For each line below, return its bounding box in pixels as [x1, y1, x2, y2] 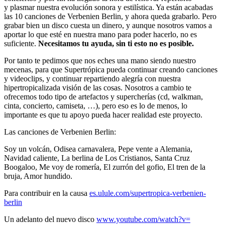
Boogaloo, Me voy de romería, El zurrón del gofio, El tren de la [4, 163, 205, 172]
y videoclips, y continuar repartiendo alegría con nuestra [4, 74, 181, 83]
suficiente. [4, 39, 38, 48]
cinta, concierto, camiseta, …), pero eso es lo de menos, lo [4, 101, 187, 110]
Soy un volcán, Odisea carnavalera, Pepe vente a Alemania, [4, 145, 192, 154]
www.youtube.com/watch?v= [96, 215, 190, 224]
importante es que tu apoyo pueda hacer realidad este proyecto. [4, 110, 202, 120]
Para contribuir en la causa [4, 189, 89, 198]
